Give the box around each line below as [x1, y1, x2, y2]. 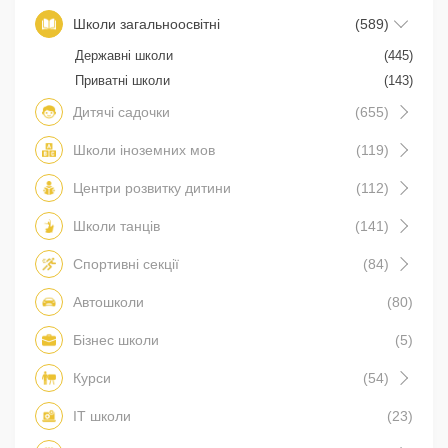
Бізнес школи [73, 331, 159, 348]
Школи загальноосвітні [73, 15, 220, 32]
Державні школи [75, 47, 173, 63]
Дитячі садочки [73, 103, 170, 120]
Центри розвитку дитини [73, 179, 231, 196]
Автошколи [73, 293, 144, 310]
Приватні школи [75, 72, 170, 88]
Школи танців [73, 217, 160, 234]
